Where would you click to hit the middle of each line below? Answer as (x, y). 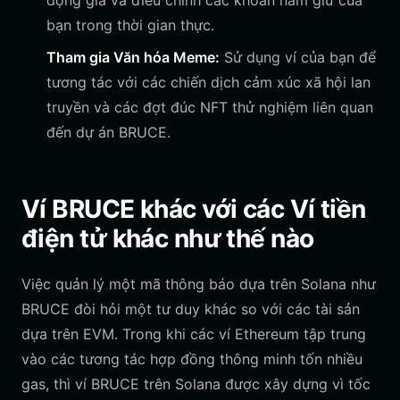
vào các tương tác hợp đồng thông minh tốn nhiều (192, 359)
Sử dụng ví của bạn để (298, 57)
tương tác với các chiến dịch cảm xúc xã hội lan (208, 82)
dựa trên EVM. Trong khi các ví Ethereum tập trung (194, 334)
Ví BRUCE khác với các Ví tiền (194, 209)
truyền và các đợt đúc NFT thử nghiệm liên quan (210, 107)
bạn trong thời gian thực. (130, 25)
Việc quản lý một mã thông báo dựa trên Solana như (199, 284)
